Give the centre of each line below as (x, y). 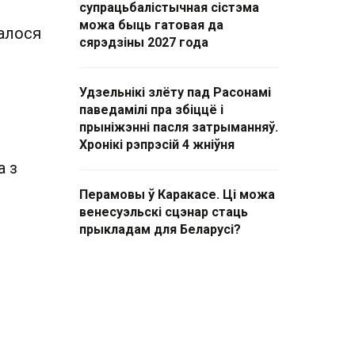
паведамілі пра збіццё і (151, 110)
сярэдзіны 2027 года (144, 42)
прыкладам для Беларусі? (160, 229)
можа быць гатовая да (151, 25)
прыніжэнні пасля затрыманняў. (179, 127)
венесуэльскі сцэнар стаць (164, 212)
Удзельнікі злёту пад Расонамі (175, 92)
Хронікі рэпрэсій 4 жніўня (157, 145)
